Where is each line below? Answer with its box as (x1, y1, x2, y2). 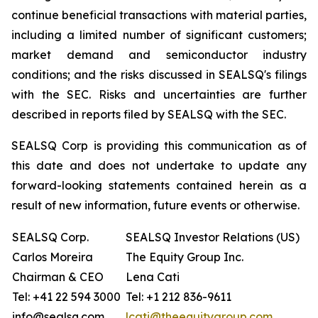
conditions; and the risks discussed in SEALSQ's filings (11, 67, 307, 82)
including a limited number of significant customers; (11, 28, 307, 42)
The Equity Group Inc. (126, 250, 243, 264)
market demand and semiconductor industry (11, 48, 307, 62)
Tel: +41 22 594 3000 (12, 290, 121, 304)
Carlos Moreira (12, 250, 93, 264)
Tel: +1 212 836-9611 (126, 290, 231, 304)
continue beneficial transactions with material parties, (11, 8, 307, 22)
